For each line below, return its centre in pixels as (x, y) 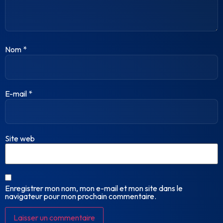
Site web (20, 138)
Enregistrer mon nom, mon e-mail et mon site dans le (94, 188)
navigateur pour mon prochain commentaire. (81, 196)
